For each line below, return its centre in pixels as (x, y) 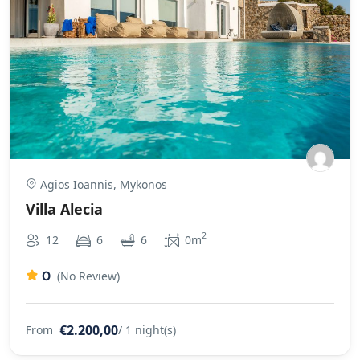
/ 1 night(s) (147, 329)
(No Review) (88, 276)
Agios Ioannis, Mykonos (102, 184)
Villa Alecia (64, 209)
